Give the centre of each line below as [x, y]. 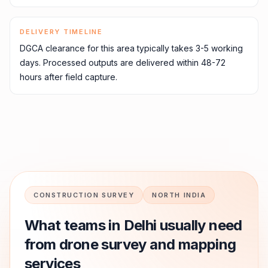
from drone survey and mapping [130, 244]
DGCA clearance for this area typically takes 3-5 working [131, 48]
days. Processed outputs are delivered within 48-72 [123, 63]
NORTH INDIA [179, 195]
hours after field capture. [68, 77]
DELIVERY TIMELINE [61, 32]
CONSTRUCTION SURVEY [84, 195]
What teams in [74, 225]
